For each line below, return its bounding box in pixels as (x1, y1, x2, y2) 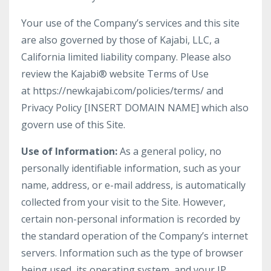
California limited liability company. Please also (21, 50, 231, 64)
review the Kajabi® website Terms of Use (21, 67, 209, 80)
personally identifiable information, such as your (21, 162, 241, 175)
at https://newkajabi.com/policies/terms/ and (21, 84, 223, 97)
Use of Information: (21, 145, 117, 158)
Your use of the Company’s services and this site (21, 16, 240, 30)
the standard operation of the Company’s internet (21, 229, 248, 243)
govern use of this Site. (21, 118, 125, 131)
